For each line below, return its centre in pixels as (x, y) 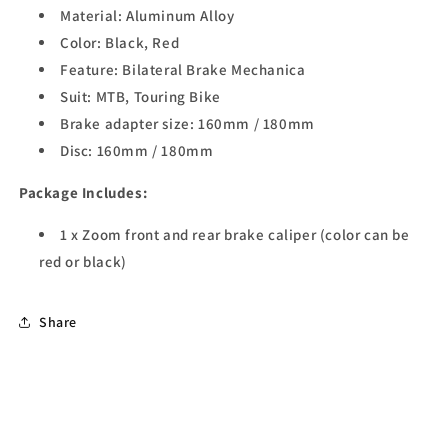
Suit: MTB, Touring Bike (140, 97)
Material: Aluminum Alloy (147, 16)
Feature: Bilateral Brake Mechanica (183, 70)
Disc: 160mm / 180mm (137, 151)
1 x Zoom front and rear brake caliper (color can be (235, 235)
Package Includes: (83, 193)
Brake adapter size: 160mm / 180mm (187, 124)
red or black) (83, 262)
